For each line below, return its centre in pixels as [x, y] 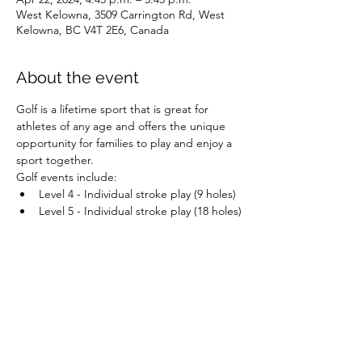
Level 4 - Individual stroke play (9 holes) [137, 194]
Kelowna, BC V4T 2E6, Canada [93, 30]
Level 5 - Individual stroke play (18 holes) [140, 211]
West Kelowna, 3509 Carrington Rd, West [120, 15]
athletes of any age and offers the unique [122, 126]
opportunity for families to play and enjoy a [126, 143]
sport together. [55, 160]
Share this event [77, 301]
